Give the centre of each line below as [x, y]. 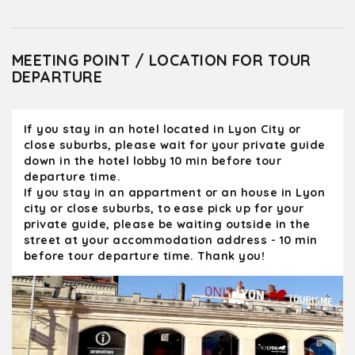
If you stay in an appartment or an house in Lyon [175, 193]
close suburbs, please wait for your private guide [175, 145]
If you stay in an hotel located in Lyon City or [162, 129]
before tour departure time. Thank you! [145, 256]
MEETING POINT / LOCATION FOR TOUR [162, 60]
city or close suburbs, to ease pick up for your [164, 208]
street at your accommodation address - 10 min [171, 240]
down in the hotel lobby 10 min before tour [153, 161]
